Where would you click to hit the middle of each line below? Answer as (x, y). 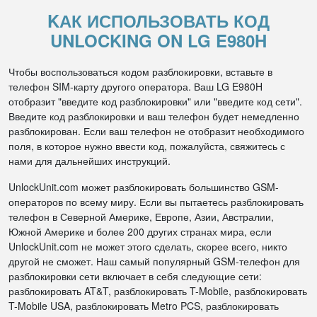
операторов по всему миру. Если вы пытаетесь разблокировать (156, 202)
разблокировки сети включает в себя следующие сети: (135, 276)
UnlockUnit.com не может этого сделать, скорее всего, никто (148, 246)
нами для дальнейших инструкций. (90, 161)
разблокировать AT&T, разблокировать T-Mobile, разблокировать (158, 291)
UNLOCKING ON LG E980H (158, 40)
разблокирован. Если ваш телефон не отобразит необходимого (156, 131)
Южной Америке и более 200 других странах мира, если (140, 231)
